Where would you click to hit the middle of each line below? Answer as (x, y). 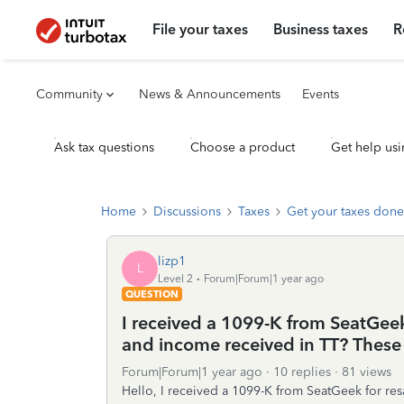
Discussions (187, 211)
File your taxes (201, 29)
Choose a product (243, 147)
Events (321, 94)
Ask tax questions (104, 147)
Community (69, 94)
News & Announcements (210, 94)
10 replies (302, 372)
